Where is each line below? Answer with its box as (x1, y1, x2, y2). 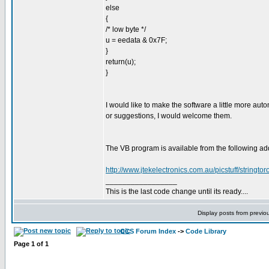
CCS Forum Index (120, 228, 176, 235)
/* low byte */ (106, 25, 146, 34)
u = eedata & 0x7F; (106, 36, 167, 44)
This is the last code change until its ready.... (106, 187, 248, 196)
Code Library (186, 228, 226, 235)
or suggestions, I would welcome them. (106, 112, 232, 120)
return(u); (106, 58, 136, 66)
